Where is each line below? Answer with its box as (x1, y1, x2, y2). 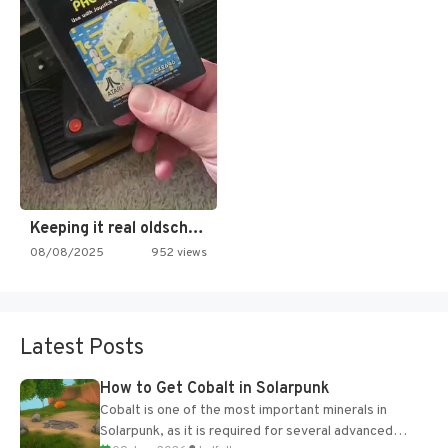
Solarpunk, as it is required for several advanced (100, 423, 393, 441)
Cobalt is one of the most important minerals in (100, 402, 387, 420)
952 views (150, 245, 207, 262)
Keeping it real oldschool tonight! (188, 219, 204, 240)
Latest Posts (20, 335, 144, 363)
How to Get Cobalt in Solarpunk (100, 379, 330, 400)
